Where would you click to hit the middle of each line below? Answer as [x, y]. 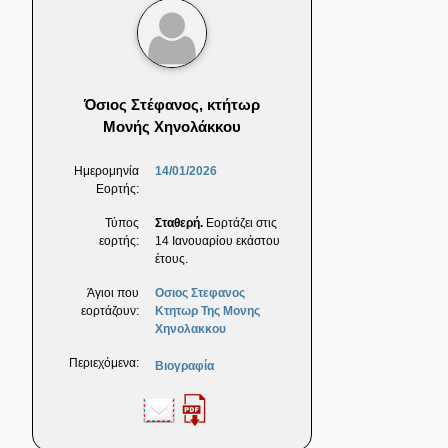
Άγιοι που [113, 293]
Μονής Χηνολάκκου [172, 127]
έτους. [171, 259]
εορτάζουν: [110, 311]
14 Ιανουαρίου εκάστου [217, 241]
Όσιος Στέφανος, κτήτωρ [172, 105]
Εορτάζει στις [240, 223]
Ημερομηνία [106, 171]
